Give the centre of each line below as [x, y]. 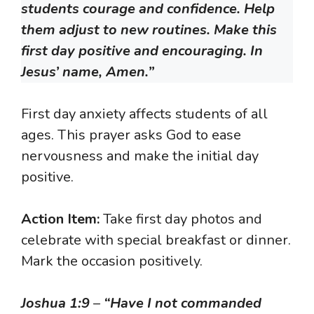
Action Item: [60, 219]
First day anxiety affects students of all [144, 114]
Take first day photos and [181, 219]
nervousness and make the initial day [140, 156]
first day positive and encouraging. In [142, 51]
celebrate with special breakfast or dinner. [156, 240]
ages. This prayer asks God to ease [131, 135]
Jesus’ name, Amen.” [88, 72]
